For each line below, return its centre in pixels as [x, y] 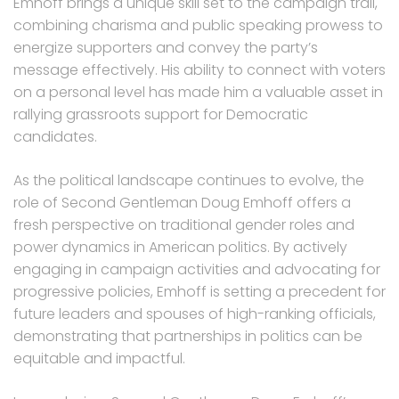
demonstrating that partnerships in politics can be [188, 336]
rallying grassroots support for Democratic [161, 114]
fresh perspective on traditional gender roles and [184, 224]
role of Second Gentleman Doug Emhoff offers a [182, 202]
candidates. [55, 136]
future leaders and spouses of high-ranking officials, [195, 313]
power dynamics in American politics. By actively [180, 247]
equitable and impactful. [99, 358]
